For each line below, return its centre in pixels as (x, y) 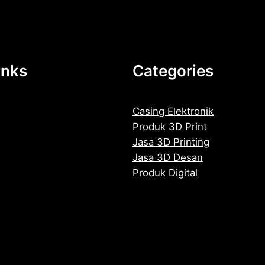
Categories (173, 71)
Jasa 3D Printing (171, 142)
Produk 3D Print (170, 127)
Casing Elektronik (173, 112)
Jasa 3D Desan (168, 158)
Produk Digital (165, 173)
